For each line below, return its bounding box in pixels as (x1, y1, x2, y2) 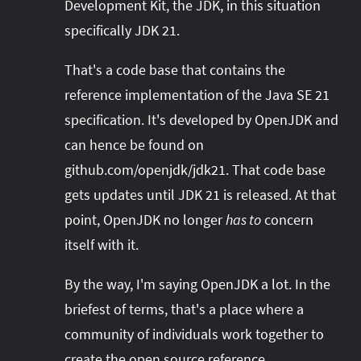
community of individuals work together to (64, 324, 324, 343)
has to (226, 210, 261, 229)
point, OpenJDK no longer (64, 210, 226, 229)
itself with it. (64, 234, 139, 254)
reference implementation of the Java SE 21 (64, 85, 330, 104)
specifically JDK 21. (64, 20, 180, 39)
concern (261, 210, 313, 229)
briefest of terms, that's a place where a (64, 299, 304, 318)
